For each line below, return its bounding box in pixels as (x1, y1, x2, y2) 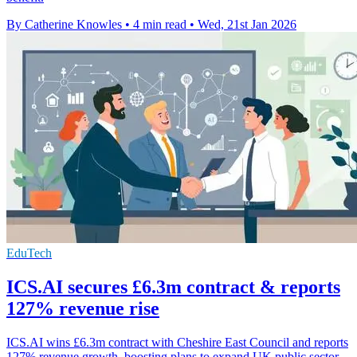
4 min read (133, 18, 186, 32)
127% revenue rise (6, 298, 159, 320)
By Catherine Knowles (6, 18, 122, 32)
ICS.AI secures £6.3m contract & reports (6, 277, 340, 298)
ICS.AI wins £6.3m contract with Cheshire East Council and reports (6, 335, 348, 350)
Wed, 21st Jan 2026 (198, 18, 296, 32)
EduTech (6, 246, 52, 261)
